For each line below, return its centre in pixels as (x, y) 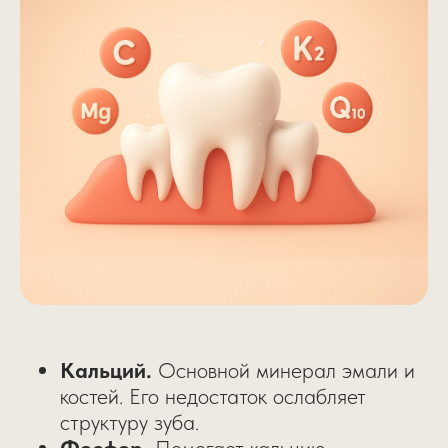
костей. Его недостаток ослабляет (213, 395)
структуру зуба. (129, 421)
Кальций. (109, 369)
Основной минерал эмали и (286, 369)
